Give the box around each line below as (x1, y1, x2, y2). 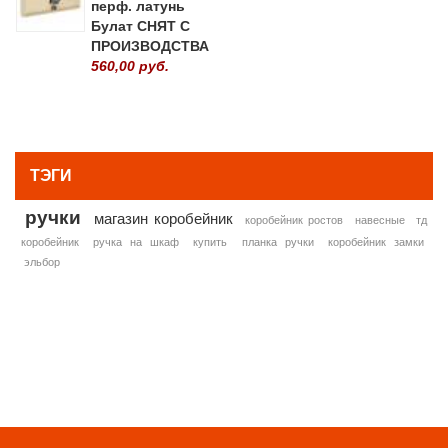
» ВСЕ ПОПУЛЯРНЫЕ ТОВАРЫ (238, 103, 433, 119)
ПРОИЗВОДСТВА (91, 37, 209, 54)
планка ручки (241, 235, 314, 248)
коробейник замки (327, 235, 424, 248)
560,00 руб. (91, 57, 169, 74)
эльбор (24, 255, 61, 268)
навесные (354, 213, 405, 226)
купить (193, 235, 228, 248)
